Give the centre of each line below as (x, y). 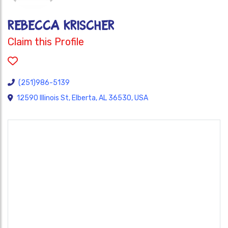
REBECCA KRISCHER (61, 26)
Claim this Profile (46, 42)
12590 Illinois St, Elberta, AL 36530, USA (82, 98)
